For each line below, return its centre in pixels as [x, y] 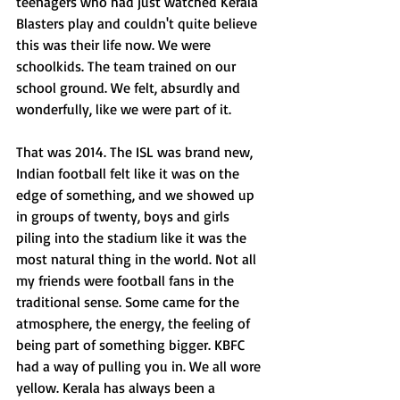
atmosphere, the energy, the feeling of [135, 323]
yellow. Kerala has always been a [117, 387]
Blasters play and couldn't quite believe [138, 23]
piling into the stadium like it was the [133, 237]
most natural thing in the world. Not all [138, 259]
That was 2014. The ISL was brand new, [136, 152]
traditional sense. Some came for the [129, 302]
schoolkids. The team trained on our [128, 66]
